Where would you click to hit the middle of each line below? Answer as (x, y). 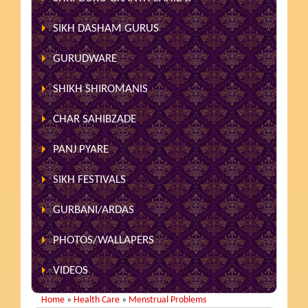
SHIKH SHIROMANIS (101, 89)
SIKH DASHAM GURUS (106, 28)
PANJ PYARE (81, 149)
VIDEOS (71, 270)
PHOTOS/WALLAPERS (104, 240)
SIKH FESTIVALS (90, 179)
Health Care (97, 300)
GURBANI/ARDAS (94, 210)
